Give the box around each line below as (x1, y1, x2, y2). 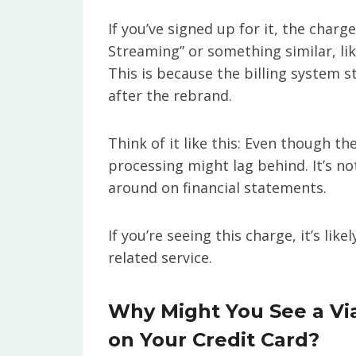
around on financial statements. (108, 177, 327, 197)
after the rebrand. (108, 85, 232, 105)
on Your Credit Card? (108, 327, 319, 351)
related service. (108, 247, 212, 267)
